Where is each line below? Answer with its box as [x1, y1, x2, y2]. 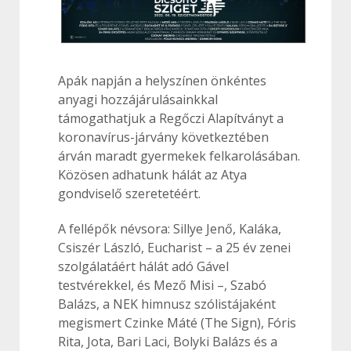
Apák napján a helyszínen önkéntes [58, 72, 266, 90]
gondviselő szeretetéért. [58, 185, 201, 203]
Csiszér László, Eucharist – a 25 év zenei [58, 239, 291, 257]
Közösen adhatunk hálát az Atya [58, 166, 247, 184]
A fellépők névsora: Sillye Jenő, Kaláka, [58, 220, 281, 238]
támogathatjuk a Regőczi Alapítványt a [58, 110, 284, 128]
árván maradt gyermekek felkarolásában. [58, 147, 300, 165]
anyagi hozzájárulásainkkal [58, 91, 218, 109]
